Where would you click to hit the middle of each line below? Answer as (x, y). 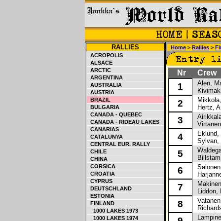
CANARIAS (103, 129)
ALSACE (100, 63)
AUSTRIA (101, 92)
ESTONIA (101, 196)
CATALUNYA (105, 137)
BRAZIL (99, 100)
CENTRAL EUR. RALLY (119, 144)
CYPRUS (100, 181)
